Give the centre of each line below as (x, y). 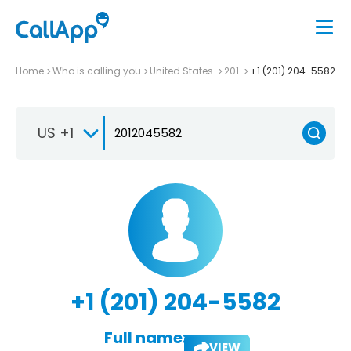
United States (183, 71)
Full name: (145, 337)
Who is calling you (97, 71)
